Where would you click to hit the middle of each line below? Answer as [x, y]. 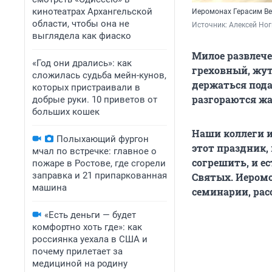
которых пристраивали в [86, 87]
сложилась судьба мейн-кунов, [99, 75]
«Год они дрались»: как [82, 63]
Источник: [210, 25]
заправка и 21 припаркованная [100, 175]
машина [49, 188]
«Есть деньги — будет [90, 215]
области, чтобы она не [81, 24]
